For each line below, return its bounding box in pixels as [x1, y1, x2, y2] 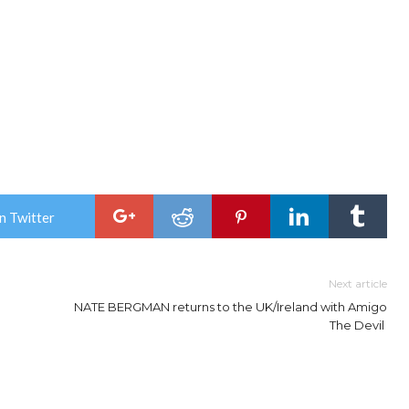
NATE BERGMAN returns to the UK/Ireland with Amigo [74, 299, 387, 315]
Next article [329, 277, 387, 291]
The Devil [330, 318, 387, 333]
